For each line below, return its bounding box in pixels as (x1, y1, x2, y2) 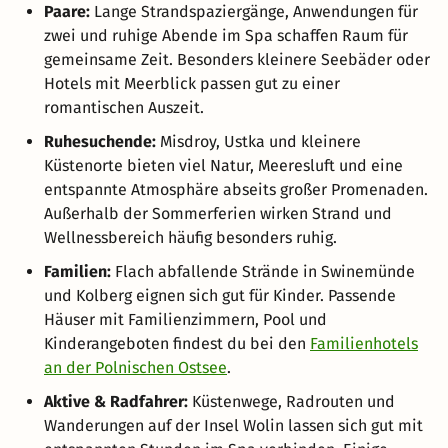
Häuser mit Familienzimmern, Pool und (44, 309, 327, 329)
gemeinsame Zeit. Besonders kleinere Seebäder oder (44, 49, 430, 69)
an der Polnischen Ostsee (44, 357, 227, 377)
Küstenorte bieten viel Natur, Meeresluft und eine (44, 155, 403, 175)
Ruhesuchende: (44, 131, 156, 151)
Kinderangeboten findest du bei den (44, 333, 310, 353)
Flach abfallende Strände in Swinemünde (111, 261, 415, 281)
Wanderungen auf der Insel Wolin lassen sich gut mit (44, 415, 423, 435)
